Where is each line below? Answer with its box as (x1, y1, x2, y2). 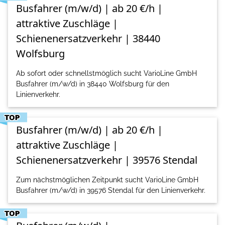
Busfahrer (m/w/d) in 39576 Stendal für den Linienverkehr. (16, 186, 205, 195)
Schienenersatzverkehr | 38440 (16, 32, 160, 46)
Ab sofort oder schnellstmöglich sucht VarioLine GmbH (16, 69, 197, 78)
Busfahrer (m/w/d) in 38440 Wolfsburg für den (16, 80, 169, 88)
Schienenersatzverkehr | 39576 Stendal (16, 153, 197, 167)
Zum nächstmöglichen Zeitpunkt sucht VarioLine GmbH (16, 176, 198, 184)
